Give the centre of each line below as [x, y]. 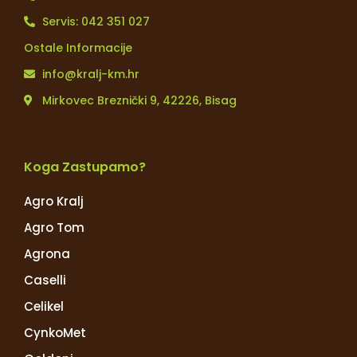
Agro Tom [54, 227]
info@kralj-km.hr [90, 74]
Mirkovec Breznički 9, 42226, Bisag [139, 100]
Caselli [45, 280]
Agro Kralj [54, 201]
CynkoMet [55, 332]
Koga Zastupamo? [85, 167]
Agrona [47, 253]
